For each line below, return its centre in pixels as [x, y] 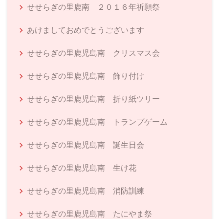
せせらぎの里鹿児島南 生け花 [82, 167]
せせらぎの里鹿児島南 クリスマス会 [93, 53]
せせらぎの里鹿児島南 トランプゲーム [97, 121]
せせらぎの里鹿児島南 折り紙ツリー [93, 99]
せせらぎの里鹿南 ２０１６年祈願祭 [93, 7]
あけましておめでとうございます [86, 30]
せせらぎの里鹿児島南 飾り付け [86, 76]
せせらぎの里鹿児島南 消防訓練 [86, 190]
